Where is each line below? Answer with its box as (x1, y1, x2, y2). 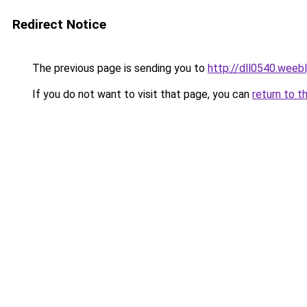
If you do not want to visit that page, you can (29, 88, 252, 101)
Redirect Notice (12, 16, 106, 32)
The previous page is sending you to (29, 62, 208, 75)
